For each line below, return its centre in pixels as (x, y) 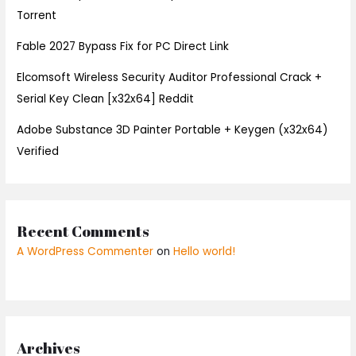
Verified (38, 151)
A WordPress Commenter (85, 252)
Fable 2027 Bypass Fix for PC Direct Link (123, 46)
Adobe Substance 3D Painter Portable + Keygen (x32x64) (173, 130)
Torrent (37, 15)
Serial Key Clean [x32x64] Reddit (106, 99)
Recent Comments (83, 232)
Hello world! (205, 252)
